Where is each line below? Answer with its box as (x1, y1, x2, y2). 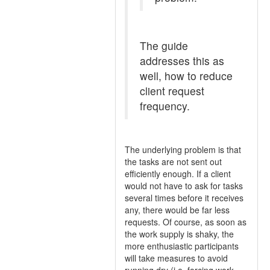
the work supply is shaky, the (125, 228, 234, 240)
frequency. (140, 98, 190, 113)
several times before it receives (125, 192, 243, 204)
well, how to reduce (140, 68, 233, 83)
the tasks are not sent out (125, 155, 222, 168)
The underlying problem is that (125, 143, 241, 155)
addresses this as (140, 53, 224, 68)
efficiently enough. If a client (125, 168, 231, 180)
